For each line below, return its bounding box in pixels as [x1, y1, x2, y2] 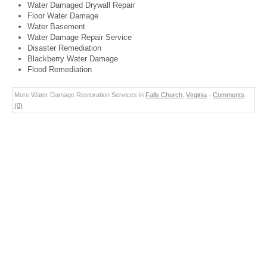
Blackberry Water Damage [27, 54, 118, 63]
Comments [213, 91, 244, 98]
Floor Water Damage [27, 11, 98, 20]
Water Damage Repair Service [27, 33, 132, 42]
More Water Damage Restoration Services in [14, 91, 145, 98]
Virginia [186, 91, 207, 98]
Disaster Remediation [27, 44, 101, 52]
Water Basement [27, 22, 85, 31]
